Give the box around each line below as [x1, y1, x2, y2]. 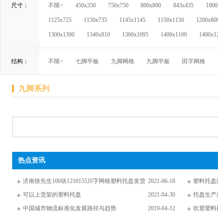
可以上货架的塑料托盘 [23, 191, 81, 198]
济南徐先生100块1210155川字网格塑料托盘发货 [23, 178, 145, 184]
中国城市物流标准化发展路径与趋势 [23, 205, 116, 212]
